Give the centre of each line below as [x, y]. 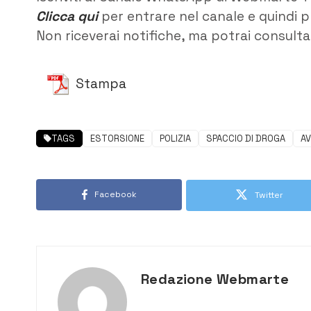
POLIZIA [175, 138]
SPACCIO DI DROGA [246, 138]
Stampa [101, 83]
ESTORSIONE [117, 138]
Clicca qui [67, 17]
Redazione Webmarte [215, 279]
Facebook [115, 194]
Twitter [269, 195]
